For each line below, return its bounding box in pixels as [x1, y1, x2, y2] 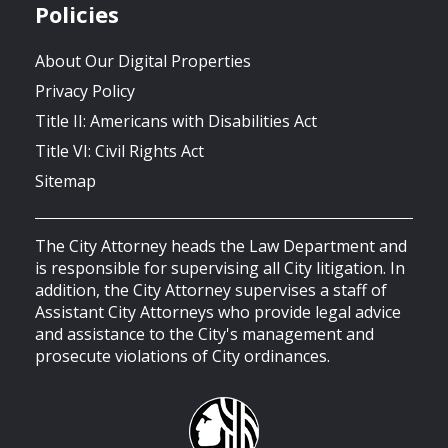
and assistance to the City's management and [35, 323, 374, 346]
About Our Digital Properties [35, 50, 251, 73]
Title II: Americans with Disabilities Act [35, 110, 317, 133]
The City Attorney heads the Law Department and [35, 235, 407, 258]
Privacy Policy [35, 80, 135, 103]
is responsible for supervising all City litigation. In [35, 257, 405, 280]
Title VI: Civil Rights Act [35, 140, 204, 163]
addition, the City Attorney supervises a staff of [35, 279, 387, 302]
